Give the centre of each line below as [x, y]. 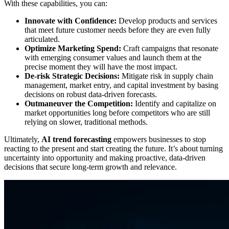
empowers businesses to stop [159, 140]
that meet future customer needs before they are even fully [118, 30]
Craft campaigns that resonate [170, 49]
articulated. [42, 39]
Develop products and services [167, 21]
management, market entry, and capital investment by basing [121, 85]
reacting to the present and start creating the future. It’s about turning [113, 149]
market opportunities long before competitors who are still [117, 113]
